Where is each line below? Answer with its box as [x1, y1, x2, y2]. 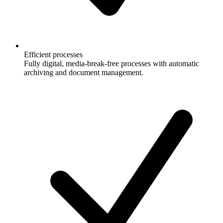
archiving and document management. [24, 68, 143, 77]
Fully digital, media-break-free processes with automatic [24, 59, 199, 68]
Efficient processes [24, 50, 83, 59]
